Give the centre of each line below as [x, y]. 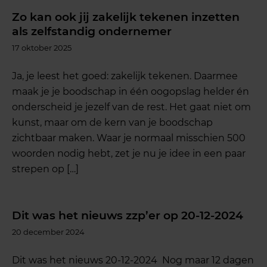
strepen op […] [46, 169]
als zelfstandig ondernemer [92, 32]
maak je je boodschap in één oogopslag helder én [131, 91]
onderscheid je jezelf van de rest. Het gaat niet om [132, 107]
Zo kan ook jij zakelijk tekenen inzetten [126, 17]
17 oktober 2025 [42, 48]
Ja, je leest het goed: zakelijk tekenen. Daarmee [125, 76]
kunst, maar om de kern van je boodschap [113, 122]
